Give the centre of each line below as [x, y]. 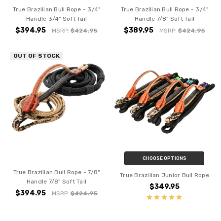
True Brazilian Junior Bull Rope [165, 175]
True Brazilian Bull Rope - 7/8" [56, 172]
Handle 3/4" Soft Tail [56, 18]
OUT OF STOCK [37, 56]
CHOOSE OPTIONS [164, 159]
